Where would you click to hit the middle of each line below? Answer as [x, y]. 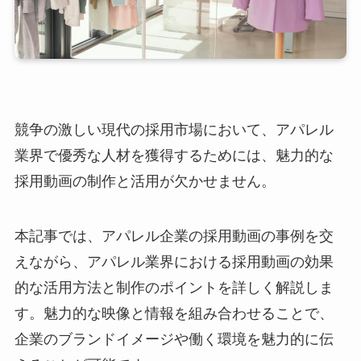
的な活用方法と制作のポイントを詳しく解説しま [174, 287]
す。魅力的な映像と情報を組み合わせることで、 [174, 313]
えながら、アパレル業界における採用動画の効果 [174, 261]
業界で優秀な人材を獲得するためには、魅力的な [174, 155]
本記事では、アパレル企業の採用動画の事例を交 [174, 236]
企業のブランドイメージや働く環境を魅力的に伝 [174, 339]
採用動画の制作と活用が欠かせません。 [145, 181]
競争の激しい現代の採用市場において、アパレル [174, 129]
